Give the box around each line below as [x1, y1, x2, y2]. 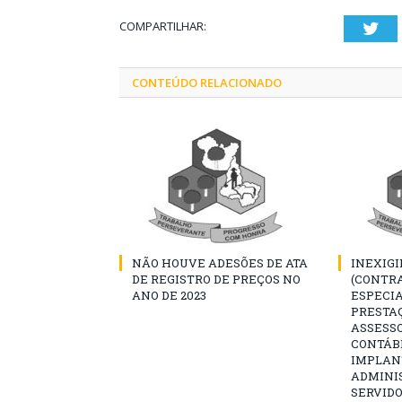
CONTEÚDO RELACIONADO [132, 74, 282, 91]
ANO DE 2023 [132, 286, 206, 303]
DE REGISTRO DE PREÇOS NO [132, 270, 301, 287]
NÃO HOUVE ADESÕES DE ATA [132, 254, 308, 271]
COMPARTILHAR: [119, 17, 206, 34]
